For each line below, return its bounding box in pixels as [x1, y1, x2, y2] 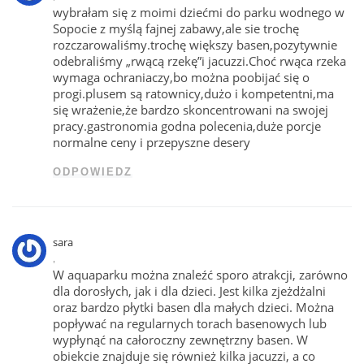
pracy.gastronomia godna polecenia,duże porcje [53, 117, 322, 134]
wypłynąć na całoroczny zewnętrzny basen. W [53, 331, 309, 348]
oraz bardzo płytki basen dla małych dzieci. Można [53, 298, 335, 315]
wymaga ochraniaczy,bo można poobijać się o [53, 68, 310, 85]
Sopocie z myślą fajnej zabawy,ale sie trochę [53, 19, 300, 37]
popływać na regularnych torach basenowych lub [53, 314, 327, 331]
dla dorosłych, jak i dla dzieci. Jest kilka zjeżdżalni [53, 282, 327, 299]
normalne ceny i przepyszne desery [53, 133, 251, 150]
